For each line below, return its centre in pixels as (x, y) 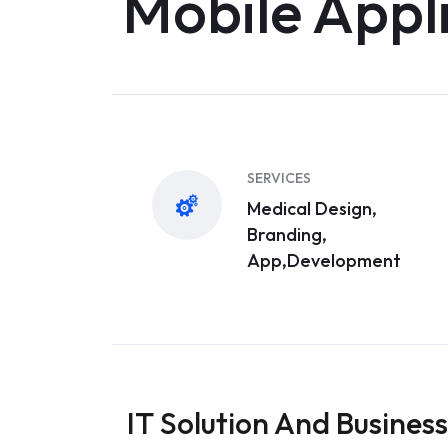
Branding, (287, 234)
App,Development (324, 260)
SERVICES (279, 178)
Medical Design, (312, 208)
